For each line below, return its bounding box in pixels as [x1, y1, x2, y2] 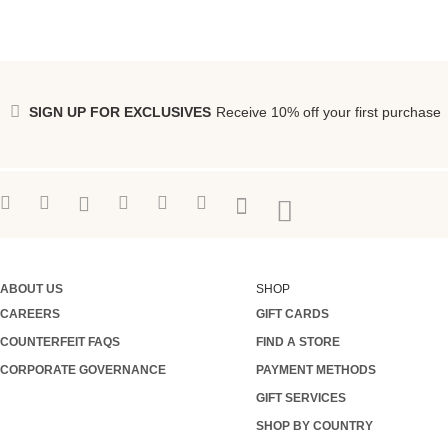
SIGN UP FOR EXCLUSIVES [29, 104, 211, 120]
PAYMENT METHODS [256, 363, 376, 377]
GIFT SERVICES [256, 391, 346, 405]
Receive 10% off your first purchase [216, 104, 441, 120]
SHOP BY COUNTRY [256, 419, 373, 433]
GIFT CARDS [256, 307, 329, 321]
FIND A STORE [256, 335, 340, 349]
